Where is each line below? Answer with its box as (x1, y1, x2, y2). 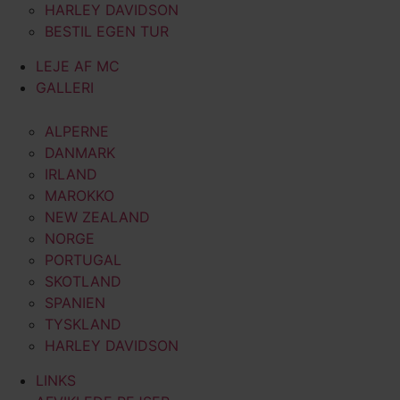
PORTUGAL (45, 251, 121, 270)
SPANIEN (45, 294, 105, 312)
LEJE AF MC (36, 57, 120, 76)
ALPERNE (45, 122, 109, 141)
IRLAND (45, 165, 97, 184)
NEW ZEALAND (45, 208, 150, 227)
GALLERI (36, 79, 94, 97)
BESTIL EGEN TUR (45, 22, 169, 41)
